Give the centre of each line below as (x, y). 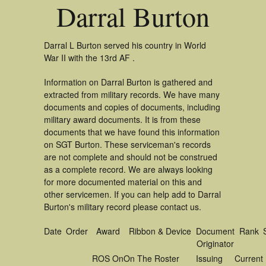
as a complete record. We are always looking (128, 169)
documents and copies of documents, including (132, 107)
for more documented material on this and (123, 182)
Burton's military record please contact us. (123, 207)
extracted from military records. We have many (132, 94)
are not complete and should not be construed (131, 157)
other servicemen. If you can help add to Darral (132, 194)
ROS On (108, 258)
